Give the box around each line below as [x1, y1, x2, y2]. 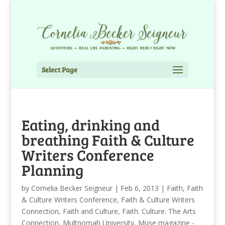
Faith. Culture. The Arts [122, 206, 196, 216]
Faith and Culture [62, 206, 118, 216]
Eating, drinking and [21, 114, 160, 135]
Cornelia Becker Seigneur [31, 183, 113, 193]
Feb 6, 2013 [120, 183, 159, 193]
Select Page [41, 64, 77, 74]
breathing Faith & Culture [21, 129, 194, 150]
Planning [21, 159, 83, 180]
